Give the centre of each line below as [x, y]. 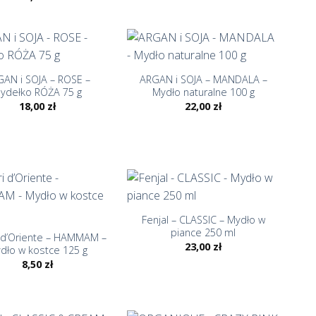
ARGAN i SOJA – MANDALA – [203, 80]
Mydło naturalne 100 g [203, 92]
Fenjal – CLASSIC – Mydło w [203, 220]
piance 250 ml [203, 233]
